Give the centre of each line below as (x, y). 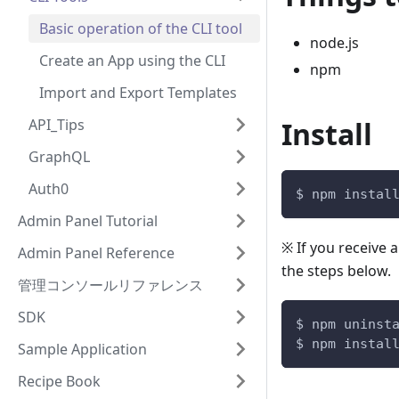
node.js (334, 43)
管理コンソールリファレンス (110, 285)
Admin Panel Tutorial (88, 221)
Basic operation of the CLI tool (141, 28)
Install (327, 134)
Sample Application (82, 349)
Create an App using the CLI (132, 61)
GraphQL (59, 157)
